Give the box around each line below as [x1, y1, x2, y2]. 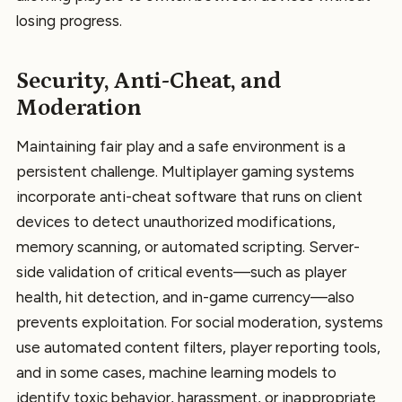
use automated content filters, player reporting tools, [16, 337, 380, 356]
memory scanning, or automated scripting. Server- [16, 237, 360, 256]
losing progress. [16, 12, 122, 31]
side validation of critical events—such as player [16, 262, 346, 281]
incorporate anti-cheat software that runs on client [16, 187, 363, 205]
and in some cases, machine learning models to [16, 363, 336, 381]
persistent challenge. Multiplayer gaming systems [16, 162, 354, 180]
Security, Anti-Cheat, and [16, 67, 282, 94]
